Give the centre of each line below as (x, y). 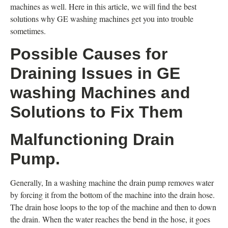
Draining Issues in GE (95, 74)
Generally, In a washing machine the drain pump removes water (112, 183)
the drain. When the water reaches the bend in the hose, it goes (110, 219)
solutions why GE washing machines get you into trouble (102, 18)
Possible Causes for (89, 54)
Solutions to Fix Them (96, 112)
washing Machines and (100, 93)
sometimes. (28, 31)
